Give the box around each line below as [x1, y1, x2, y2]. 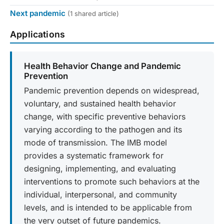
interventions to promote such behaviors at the [24, 176, 199, 186]
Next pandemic [10, 8, 65, 18]
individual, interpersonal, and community [24, 189, 177, 199]
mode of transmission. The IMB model [24, 137, 167, 147]
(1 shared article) [67, 9, 119, 17]
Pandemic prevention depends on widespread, [24, 85, 199, 95]
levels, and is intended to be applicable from [24, 202, 192, 212]
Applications [10, 29, 65, 40]
